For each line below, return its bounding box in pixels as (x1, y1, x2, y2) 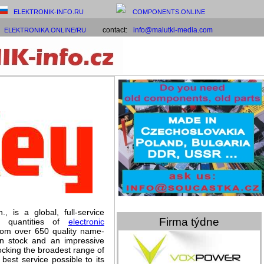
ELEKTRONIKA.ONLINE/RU (4, 27, 86, 34)
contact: (93, 26, 127, 34)
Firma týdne (159, 216, 219, 228)
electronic (68, 217, 104, 226)
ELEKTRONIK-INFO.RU (14, 8, 84, 15)
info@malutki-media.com (133, 26, 213, 34)
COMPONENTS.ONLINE (133, 8, 205, 15)
